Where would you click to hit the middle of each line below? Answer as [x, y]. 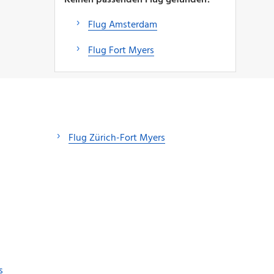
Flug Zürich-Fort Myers [117, 138]
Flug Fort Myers [121, 50]
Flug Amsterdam [122, 25]
